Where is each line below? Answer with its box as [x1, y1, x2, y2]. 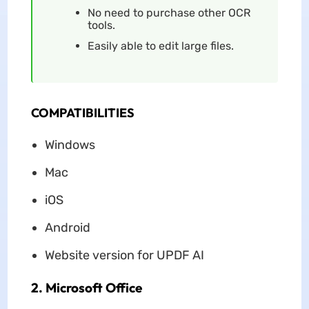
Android [44, 220, 90, 236]
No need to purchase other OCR [87, 6, 250, 20]
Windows [44, 137, 95, 153]
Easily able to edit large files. [87, 39, 234, 53]
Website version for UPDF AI [44, 248, 204, 263]
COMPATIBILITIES [30, 105, 134, 121]
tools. [87, 19, 115, 32]
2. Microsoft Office [30, 279, 142, 297]
